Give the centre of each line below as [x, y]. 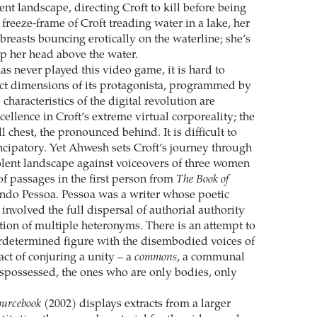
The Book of [202, 179]
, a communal [211, 257]
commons [155, 257]
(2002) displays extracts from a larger [136, 304]
